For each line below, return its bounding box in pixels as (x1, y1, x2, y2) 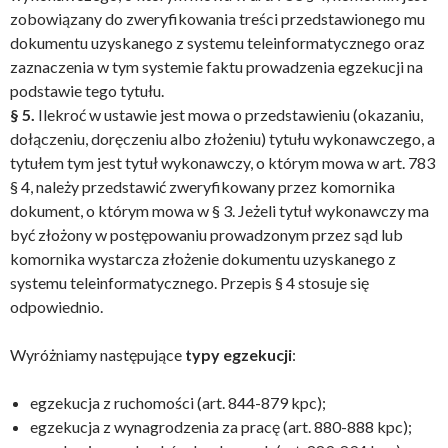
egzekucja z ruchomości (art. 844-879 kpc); (30, 393, 326, 412)
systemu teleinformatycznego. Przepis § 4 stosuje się (10, 273, 369, 292)
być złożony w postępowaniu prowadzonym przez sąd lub (10, 225, 403, 244)
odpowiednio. (10, 297, 103, 316)
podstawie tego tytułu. (10, 81, 164, 100)
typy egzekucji (182, 345, 292, 364)
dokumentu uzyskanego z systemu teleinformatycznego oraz (10, 33, 425, 52)
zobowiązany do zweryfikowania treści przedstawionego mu (10, 9, 425, 28)
